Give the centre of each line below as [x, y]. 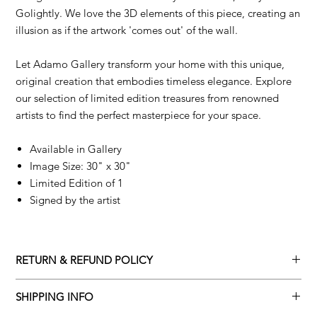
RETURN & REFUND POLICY [85, 260]
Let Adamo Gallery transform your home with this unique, [150, 64]
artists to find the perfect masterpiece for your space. [139, 115]
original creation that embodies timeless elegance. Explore [154, 81]
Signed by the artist [75, 200]
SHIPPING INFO [55, 296]
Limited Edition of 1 [77, 183]
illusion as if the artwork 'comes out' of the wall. [127, 30]
